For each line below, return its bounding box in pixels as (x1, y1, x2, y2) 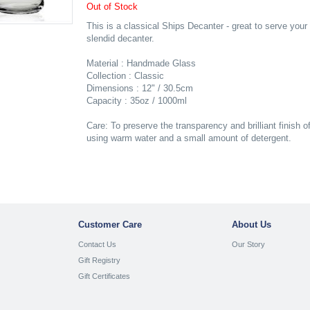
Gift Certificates (77, 271, 130, 280)
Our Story (232, 240, 266, 249)
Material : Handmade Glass (86, 58, 196, 69)
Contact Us (77, 240, 116, 249)
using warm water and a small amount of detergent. (86, 133, 291, 143)
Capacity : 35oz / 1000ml (86, 95, 187, 106)
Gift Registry (77, 256, 120, 265)
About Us (232, 219, 272, 230)
